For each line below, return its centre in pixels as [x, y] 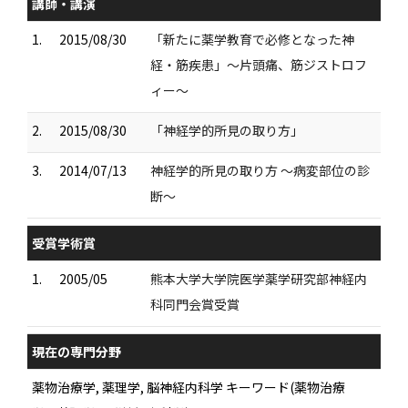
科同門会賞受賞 [195, 304]
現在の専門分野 [76, 352]
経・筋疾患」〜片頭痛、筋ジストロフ [259, 65]
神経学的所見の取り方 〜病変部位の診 [260, 170]
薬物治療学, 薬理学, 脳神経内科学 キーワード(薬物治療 [189, 387]
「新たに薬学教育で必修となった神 [252, 39]
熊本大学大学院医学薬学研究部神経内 [259, 279]
